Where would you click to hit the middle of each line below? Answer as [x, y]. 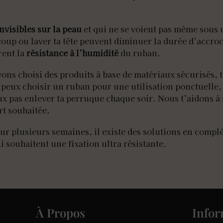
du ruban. [139, 53]
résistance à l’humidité [72, 53]
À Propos [61, 213]
